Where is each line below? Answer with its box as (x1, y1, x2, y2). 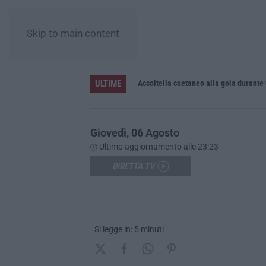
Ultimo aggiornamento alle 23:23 (97, 141, 218, 151)
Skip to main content (27, 28, 119, 39)
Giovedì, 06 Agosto (90, 126, 179, 139)
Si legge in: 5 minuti (94, 224, 164, 234)
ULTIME (95, 78, 121, 89)
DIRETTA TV (112, 160, 154, 172)
